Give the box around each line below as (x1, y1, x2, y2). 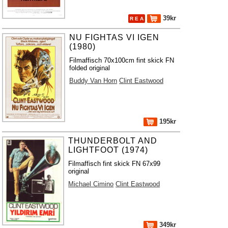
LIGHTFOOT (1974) (68, 146, 149, 154)
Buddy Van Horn (69, 77, 118, 84)
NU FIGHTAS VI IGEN (69, 33, 160, 42)
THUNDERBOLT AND (68, 136, 158, 145)
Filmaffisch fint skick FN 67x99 (68, 160, 161, 167)
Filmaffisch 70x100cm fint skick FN (69, 56, 175, 64)
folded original (69, 64, 110, 72)
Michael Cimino (68, 180, 114, 188)
